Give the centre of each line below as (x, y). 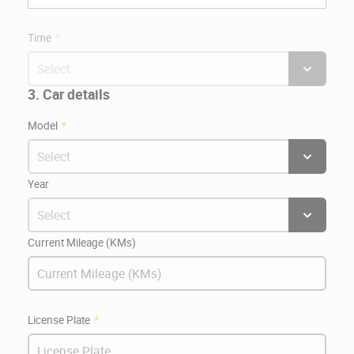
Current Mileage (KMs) (82, 242)
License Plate (59, 320)
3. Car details (69, 94)
